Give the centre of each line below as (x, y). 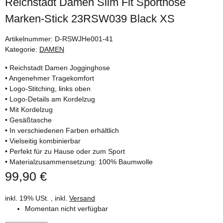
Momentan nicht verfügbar (66, 209)
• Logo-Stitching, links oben (48, 88)
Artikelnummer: (30, 39)
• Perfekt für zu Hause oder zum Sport (65, 151)
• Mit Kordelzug (29, 109)
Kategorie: (22, 49)
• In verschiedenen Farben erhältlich (62, 130)
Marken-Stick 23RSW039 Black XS (90, 18)
